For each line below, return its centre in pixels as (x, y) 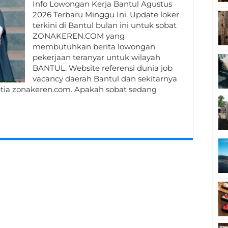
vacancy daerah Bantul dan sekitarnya (105, 79)
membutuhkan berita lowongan (94, 47)
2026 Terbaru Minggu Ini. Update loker (106, 15)
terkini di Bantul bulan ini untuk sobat (105, 25)
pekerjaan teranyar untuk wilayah (96, 57)
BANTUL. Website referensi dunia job (103, 68)
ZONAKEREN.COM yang (79, 36)
